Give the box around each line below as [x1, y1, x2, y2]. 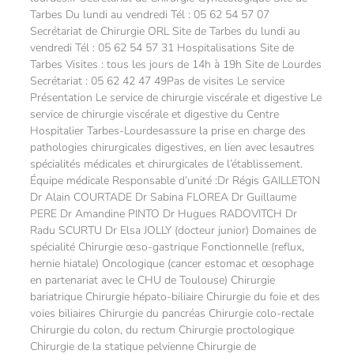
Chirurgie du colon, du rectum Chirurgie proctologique [30, 322, 294, 337]
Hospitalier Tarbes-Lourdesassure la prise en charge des [30, 123, 306, 138]
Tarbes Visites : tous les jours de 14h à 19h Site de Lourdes [30, 57, 322, 72]
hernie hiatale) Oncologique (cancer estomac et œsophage [30, 256, 314, 271]
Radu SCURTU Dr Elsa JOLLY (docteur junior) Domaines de [30, 223, 316, 238]
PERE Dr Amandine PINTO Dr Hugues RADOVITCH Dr [30, 206, 297, 221]
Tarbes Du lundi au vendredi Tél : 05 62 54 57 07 [30, 7, 269, 22]
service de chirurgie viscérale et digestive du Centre [30, 107, 279, 122]
